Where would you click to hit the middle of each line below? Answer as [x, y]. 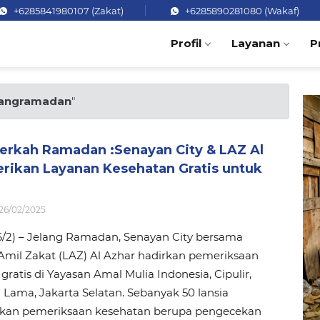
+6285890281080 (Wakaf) [241, 11]
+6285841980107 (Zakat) [67, 11]
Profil [186, 43]
